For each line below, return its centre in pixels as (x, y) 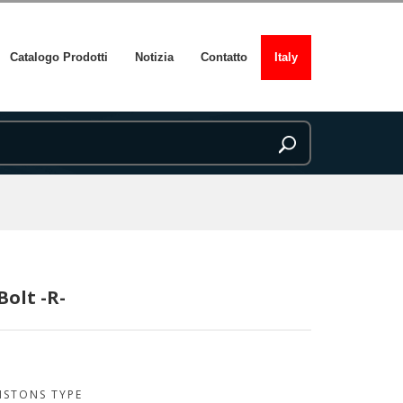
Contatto (224, 57)
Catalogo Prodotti (59, 57)
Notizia (154, 57)
